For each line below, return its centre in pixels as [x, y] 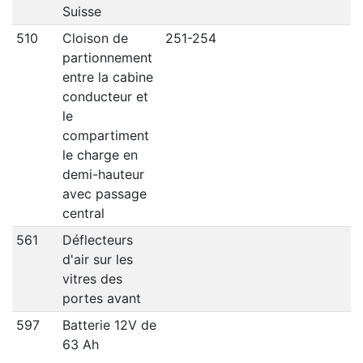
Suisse [81, 12]
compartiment [105, 136]
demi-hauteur [103, 175]
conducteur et [105, 97]
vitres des [92, 279]
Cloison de [95, 38]
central [83, 214]
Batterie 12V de [109, 325]
